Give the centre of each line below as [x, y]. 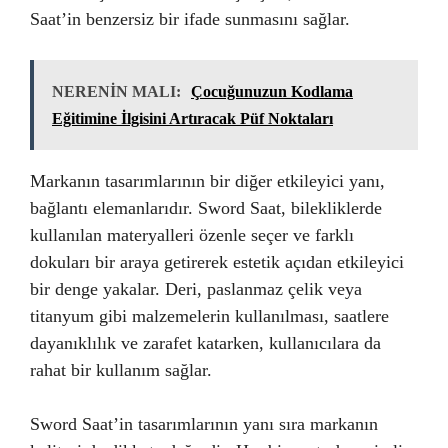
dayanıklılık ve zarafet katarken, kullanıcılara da [205, 343]
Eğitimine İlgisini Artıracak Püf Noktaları [192, 118]
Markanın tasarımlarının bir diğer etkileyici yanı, [207, 181]
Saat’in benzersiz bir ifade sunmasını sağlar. [190, 19]
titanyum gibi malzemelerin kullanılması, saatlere [209, 316]
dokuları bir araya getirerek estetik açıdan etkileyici [217, 262]
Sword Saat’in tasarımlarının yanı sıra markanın [204, 424]
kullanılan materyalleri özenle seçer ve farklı [192, 235]
